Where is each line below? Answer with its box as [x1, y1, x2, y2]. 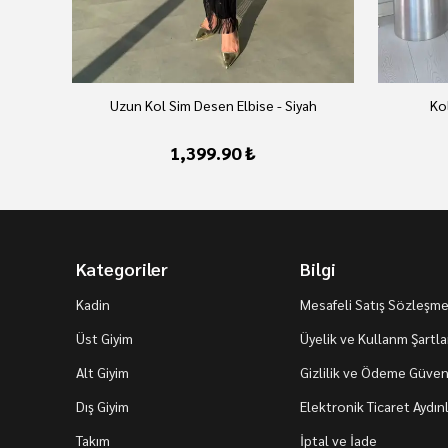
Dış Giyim [76, 397, 129, 415]
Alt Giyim [76, 363, 129, 381]
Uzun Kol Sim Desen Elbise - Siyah [109, 96, 317, 114]
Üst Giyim [76, 329, 133, 347]
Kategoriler [76, 257, 168, 280]
